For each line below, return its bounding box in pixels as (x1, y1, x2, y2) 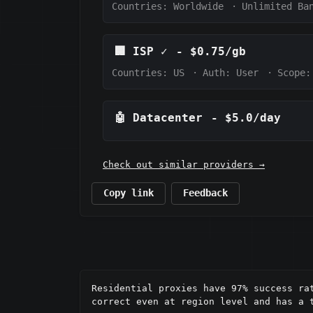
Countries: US (112, 66, 184, 78)
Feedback (183, 187, 228, 199)
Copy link (103, 187, 154, 199)
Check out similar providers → (103, 159, 265, 170)
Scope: (277, 66, 311, 78)
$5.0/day (225, 110, 281, 124)
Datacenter (133, 110, 203, 124)
